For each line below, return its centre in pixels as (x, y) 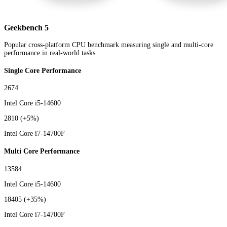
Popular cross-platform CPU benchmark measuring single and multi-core (109, 45)
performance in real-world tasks (50, 53)
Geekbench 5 (26, 27)
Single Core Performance (43, 70)
